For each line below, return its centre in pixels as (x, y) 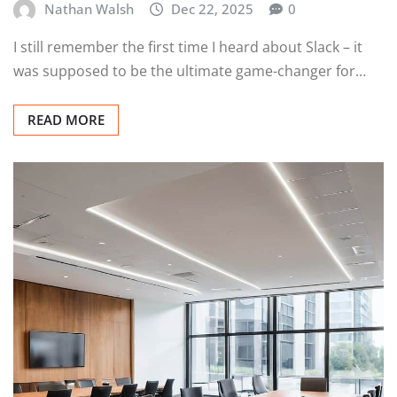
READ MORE (66, 120)
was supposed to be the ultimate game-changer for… (190, 71)
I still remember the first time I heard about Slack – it (188, 47)
